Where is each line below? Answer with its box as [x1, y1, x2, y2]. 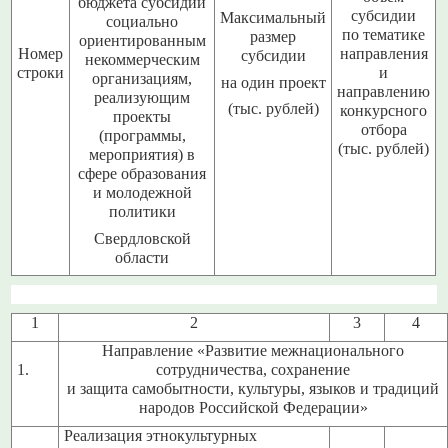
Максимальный [220, 9, 327, 28]
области [115, 248, 170, 267]
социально [106, 13, 179, 32]
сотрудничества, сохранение [156, 361, 351, 380]
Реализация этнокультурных [64, 427, 258, 446]
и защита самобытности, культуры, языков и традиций [67, 380, 440, 399]
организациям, [92, 70, 193, 89]
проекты [113, 108, 172, 127]
